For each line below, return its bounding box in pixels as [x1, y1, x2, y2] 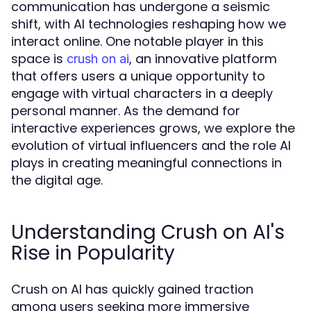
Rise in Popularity [11, 239, 175, 267]
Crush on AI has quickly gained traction [11, 280, 253, 298]
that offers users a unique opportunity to [11, 67, 265, 85]
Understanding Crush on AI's [11, 219, 285, 246]
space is [11, 50, 67, 67]
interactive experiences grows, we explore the [11, 119, 295, 137]
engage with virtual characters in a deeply [11, 85, 273, 102]
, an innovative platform [129, 50, 277, 67]
